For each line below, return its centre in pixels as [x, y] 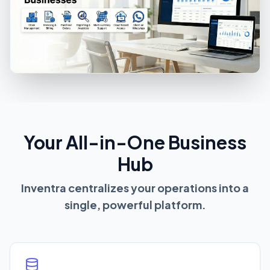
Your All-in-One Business [135, 142]
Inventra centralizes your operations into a [135, 187]
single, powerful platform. [135, 204]
